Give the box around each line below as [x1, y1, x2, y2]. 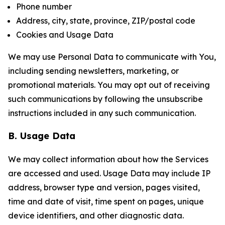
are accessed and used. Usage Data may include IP [8, 168, 210, 178]
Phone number [16, 2, 72, 12]
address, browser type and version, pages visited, [8, 182, 200, 192]
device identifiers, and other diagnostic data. [8, 210, 184, 220]
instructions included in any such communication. [8, 108, 196, 118]
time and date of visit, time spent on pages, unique [8, 196, 204, 206]
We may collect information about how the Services [8, 154, 208, 164]
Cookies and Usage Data [16, 30, 114, 40]
